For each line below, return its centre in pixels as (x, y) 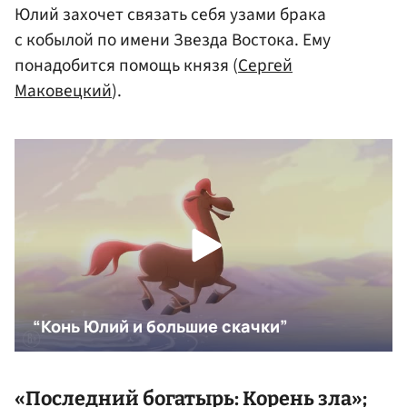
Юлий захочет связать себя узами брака (170, 15)
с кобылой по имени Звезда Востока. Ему (173, 40)
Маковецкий (63, 91)
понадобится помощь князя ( (126, 66)
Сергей (265, 66)
